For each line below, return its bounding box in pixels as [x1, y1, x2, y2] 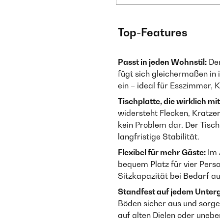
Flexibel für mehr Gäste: [118, 147, 206, 157]
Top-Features [118, 26, 188, 39]
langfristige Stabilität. [118, 132, 199, 141]
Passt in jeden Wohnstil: [118, 57, 207, 67]
